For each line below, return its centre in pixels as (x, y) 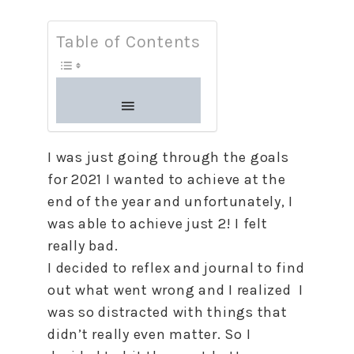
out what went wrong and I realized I (175, 290)
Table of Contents (128, 42)
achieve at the (235, 179)
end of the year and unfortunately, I (170, 201)
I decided (80, 268)
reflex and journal (192, 268)
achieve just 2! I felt (197, 224)
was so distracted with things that (168, 312)
